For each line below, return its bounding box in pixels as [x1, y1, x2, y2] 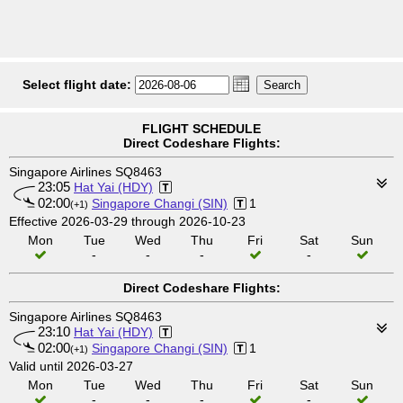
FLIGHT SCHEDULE [142, 121, 261, 136]
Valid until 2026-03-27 [9, 359, 133, 373]
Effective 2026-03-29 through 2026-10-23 [9, 214, 246, 228]
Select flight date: [22, 77, 131, 92]
